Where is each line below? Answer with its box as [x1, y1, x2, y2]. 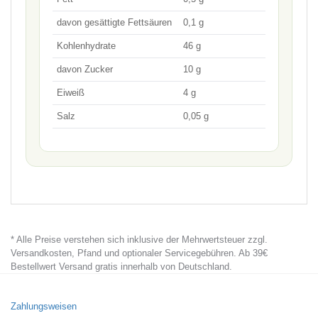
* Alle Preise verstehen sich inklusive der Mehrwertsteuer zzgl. [11, 234, 268, 245]
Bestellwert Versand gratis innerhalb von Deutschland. [11, 261, 232, 272]
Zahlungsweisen [11, 300, 77, 312]
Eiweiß [57, 87, 84, 98]
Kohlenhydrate [57, 40, 116, 51]
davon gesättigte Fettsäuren [57, 17, 172, 28]
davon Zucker [57, 64, 113, 75]
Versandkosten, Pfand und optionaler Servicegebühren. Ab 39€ [11, 247, 268, 258]
